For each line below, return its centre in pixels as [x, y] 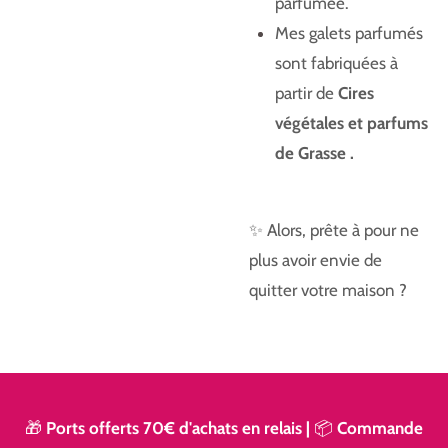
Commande [380, 428]
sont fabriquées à [336, 63]
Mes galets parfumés [348, 33]
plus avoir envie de [315, 260]
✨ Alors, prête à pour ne [334, 230]
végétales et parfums [351, 123]
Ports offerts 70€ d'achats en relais [174, 428]
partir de [306, 93]
